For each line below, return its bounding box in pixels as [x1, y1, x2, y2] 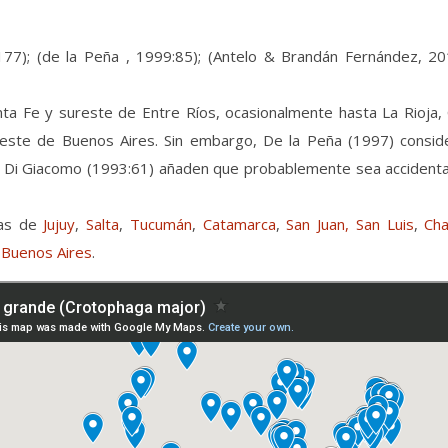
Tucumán [129, 213, 192, 234]
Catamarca [202, 213, 276, 234]
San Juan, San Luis [286, 213, 414, 234]
